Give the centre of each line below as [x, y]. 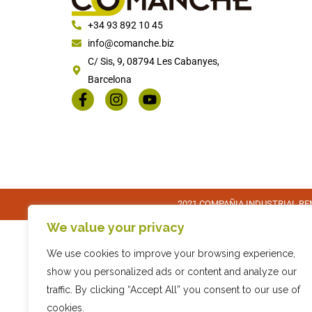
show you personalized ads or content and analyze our [172, 272]
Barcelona [109, 79]
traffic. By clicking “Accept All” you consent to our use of [173, 290]
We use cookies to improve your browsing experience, [171, 253]
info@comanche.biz [131, 43]
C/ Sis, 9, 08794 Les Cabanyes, [153, 61]
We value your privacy [116, 227]
